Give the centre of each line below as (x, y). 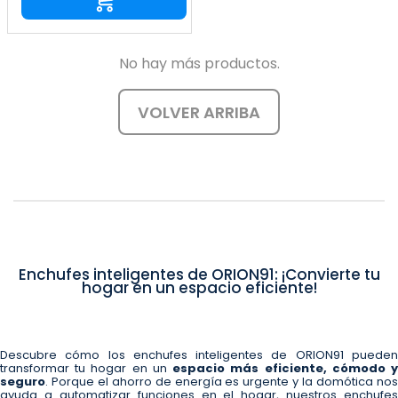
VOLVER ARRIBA (199, 112)
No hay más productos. (199, 64)
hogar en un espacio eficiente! (199, 288)
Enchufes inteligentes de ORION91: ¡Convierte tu (199, 275)
